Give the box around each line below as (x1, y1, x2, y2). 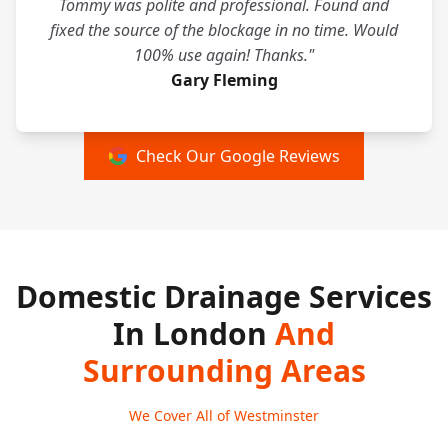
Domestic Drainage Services (16, 276, 432, 317)
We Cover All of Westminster (129, 406, 319, 425)
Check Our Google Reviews (136, 145, 340, 167)
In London (113, 313, 275, 354)
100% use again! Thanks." (134, 44, 314, 66)
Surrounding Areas (82, 350, 366, 391)
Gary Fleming (170, 69, 278, 91)
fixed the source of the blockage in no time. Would (50, 19, 398, 41)
